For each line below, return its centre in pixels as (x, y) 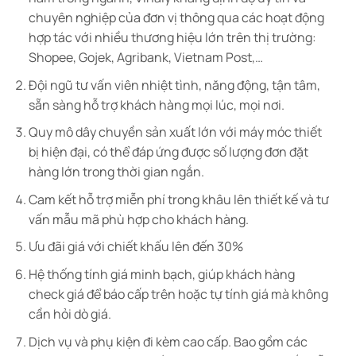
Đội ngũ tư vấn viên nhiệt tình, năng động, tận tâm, (174, 85)
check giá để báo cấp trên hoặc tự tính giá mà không (178, 294)
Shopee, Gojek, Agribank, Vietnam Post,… (145, 57)
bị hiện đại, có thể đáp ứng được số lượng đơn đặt (168, 152)
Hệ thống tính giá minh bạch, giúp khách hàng (161, 274)
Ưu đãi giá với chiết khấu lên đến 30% (135, 247)
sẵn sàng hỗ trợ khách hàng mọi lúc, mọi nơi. (156, 104)
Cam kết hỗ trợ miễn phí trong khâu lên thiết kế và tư (178, 199)
